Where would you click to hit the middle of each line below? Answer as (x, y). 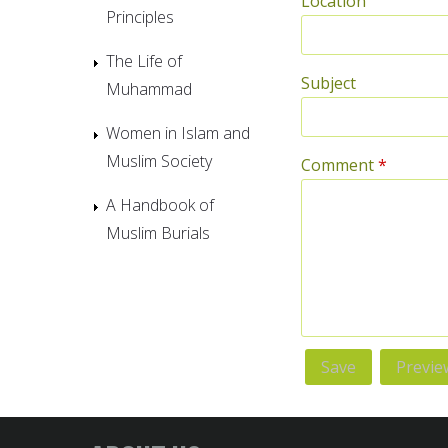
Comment (339, 164)
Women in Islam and (178, 132)
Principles (140, 16)
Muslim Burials (158, 232)
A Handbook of (160, 204)
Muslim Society (159, 160)
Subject (328, 82)
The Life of (144, 60)
